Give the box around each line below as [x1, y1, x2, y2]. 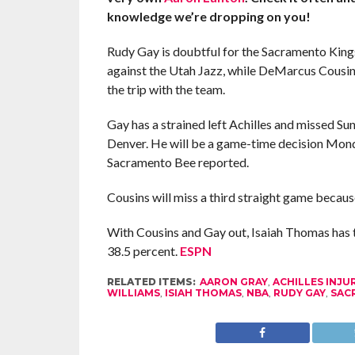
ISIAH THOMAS [164, 287, 242, 299]
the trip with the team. [106, 82, 225, 97]
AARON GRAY [199, 276, 268, 288]
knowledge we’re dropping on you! [106, 9, 311, 24]
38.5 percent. [106, 243, 180, 258]
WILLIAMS [106, 287, 160, 299]
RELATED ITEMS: [106, 276, 196, 288]
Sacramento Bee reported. [106, 155, 249, 170]
